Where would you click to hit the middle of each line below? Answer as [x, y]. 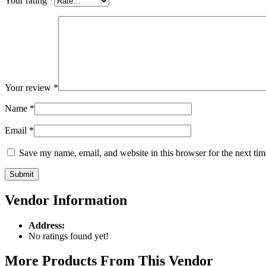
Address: [47, 225]
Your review [29, 87]
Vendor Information [66, 200]
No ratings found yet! [69, 236]
